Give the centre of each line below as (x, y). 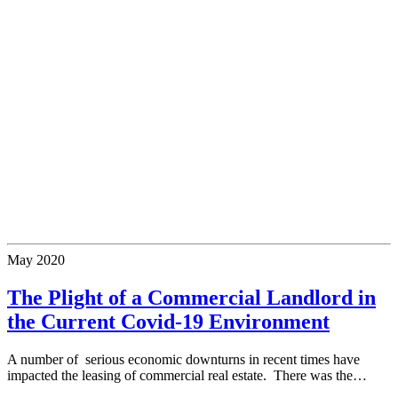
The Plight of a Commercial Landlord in (191, 298)
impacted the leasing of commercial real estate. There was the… (187, 376)
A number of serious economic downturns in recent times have (183, 360)
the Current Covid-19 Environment (168, 322)
